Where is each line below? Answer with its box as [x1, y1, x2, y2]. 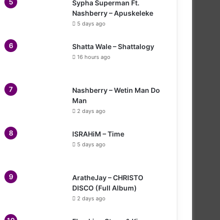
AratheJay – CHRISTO [72, 173, 143, 182]
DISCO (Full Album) [72, 183, 137, 192]
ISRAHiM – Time [72, 129, 124, 138]
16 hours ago [77, 53, 110, 60]
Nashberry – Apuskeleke [72, 8, 153, 17]
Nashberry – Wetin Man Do [72, 85, 160, 94]
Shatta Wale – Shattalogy [72, 42, 154, 51]
